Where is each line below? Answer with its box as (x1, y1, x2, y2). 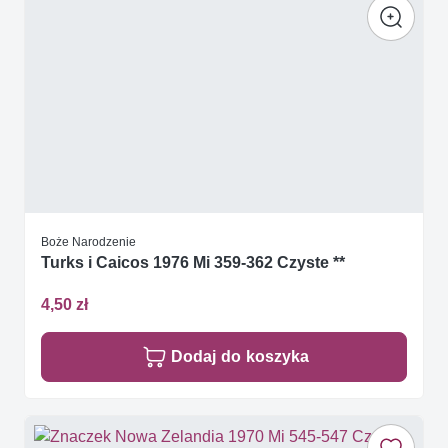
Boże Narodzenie (41, 234, 136, 250)
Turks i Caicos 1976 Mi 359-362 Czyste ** (41, 253, 345, 273)
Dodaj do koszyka (171, 346, 309, 366)
